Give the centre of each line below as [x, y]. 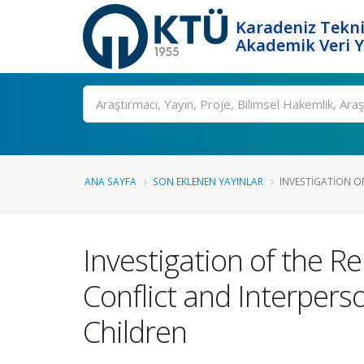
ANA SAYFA [110, 181]
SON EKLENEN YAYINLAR [208, 181]
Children [135, 331]
